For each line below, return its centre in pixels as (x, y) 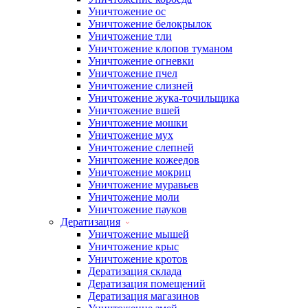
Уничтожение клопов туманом (160, 48)
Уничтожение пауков (137, 209)
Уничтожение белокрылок (150, 24)
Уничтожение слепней (141, 147)
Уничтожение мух (131, 135)
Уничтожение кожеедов (144, 160)
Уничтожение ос (127, 11)
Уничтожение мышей (139, 234)
